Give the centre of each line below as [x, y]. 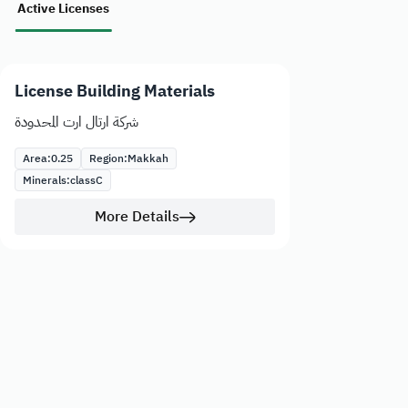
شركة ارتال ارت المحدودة [76, 122]
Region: [108, 159]
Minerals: [46, 181]
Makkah [148, 159]
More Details [137, 217]
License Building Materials [115, 91]
